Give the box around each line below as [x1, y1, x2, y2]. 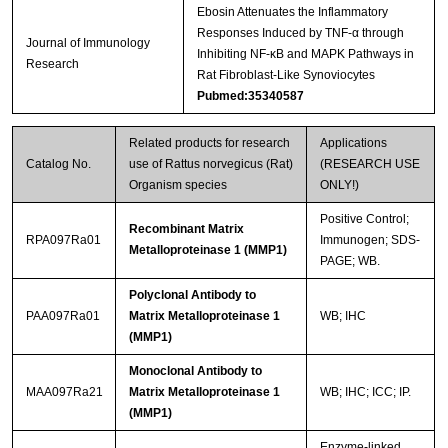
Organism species [128, 178, 227, 193]
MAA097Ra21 [25, 385, 103, 400]
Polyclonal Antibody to [128, 288, 256, 303]
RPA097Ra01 [25, 233, 101, 248]
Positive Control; [319, 212, 409, 227]
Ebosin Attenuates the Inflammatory [196, 5, 388, 20]
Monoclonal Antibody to [128, 364, 262, 379]
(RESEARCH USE [319, 157, 420, 172]
